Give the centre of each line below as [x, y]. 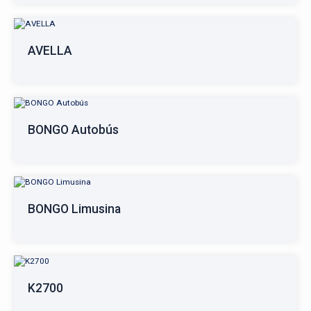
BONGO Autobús [73, 130]
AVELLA [50, 51]
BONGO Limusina [74, 209]
